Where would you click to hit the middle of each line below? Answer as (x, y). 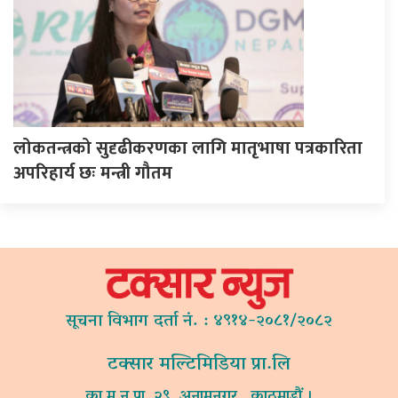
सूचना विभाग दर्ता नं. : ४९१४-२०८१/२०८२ (199, 322)
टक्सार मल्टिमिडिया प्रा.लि (199, 365)
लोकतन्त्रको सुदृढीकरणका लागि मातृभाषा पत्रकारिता (188, 148)
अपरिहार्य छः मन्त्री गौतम (93, 173)
